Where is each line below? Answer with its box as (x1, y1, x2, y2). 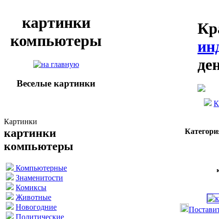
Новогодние (16, 202, 57, 211)
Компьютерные (14, 163, 67, 172)
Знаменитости (16, 173, 63, 182)
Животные (16, 193, 51, 201)
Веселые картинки (17, 78, 95, 89)
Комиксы (16, 183, 46, 192)
